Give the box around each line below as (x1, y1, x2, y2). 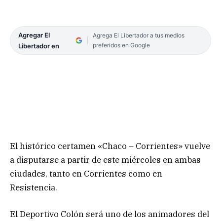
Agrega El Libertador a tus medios (92, 31, 184, 39)
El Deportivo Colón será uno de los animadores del (10, 208, 209, 220)
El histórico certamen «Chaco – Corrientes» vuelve (10, 140, 210, 151)
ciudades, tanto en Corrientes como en (10, 168, 162, 179)
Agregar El (18, 31, 50, 39)
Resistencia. (10, 182, 57, 193)
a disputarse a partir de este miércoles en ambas (10, 154, 201, 165)
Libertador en (18, 41, 59, 50)
